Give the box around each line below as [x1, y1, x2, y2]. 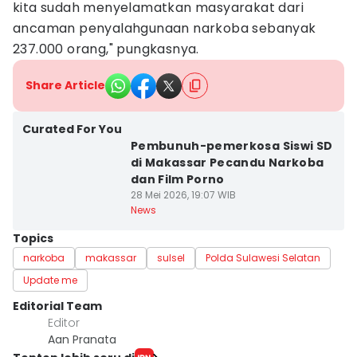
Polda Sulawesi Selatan [206, 251, 320, 265]
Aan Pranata [48, 331, 116, 347]
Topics [13, 230, 53, 246]
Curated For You [22, 121, 122, 137]
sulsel [157, 251, 185, 265]
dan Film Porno [130, 171, 225, 187]
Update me [23, 273, 77, 287]
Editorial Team [13, 298, 102, 314]
